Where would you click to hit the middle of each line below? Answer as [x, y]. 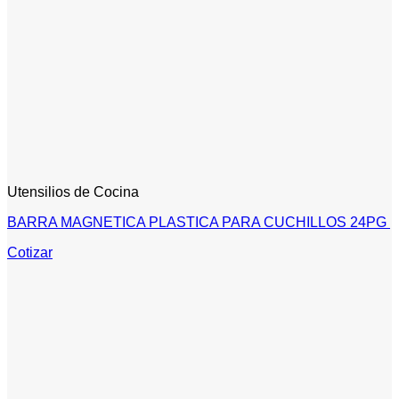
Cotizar [30, 253]
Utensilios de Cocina [73, 192]
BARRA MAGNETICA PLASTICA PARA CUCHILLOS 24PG [199, 223]
